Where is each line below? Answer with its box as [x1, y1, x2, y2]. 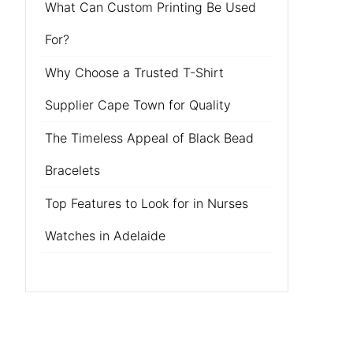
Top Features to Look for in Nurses [44, 195, 248, 211]
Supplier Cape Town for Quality [44, 97, 231, 113]
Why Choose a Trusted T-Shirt [44, 65, 224, 80]
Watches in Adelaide [44, 228, 165, 243]
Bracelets [44, 162, 100, 178]
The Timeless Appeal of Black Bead [44, 130, 254, 146]
